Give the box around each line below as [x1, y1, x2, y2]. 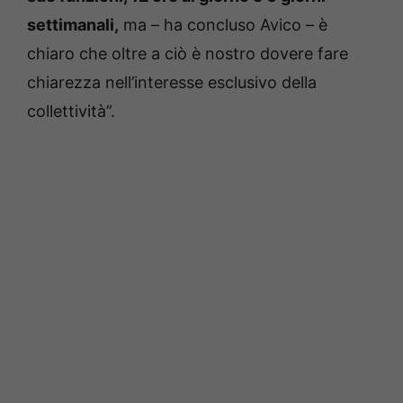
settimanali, [27, 15, 119, 35]
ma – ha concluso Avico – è [119, 15, 327, 35]
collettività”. [27, 102, 115, 121]
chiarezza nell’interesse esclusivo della [27, 73, 317, 93]
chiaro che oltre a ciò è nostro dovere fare [27, 44, 348, 64]
